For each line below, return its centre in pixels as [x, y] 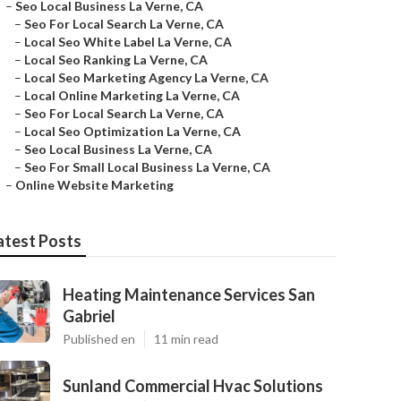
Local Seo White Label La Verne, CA [128, 42]
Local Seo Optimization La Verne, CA [132, 131]
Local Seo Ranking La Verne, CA [116, 60]
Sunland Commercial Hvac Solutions [193, 386]
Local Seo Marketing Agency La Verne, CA [146, 77]
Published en [99, 339]
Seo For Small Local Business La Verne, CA [147, 167]
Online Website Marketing [94, 185]
